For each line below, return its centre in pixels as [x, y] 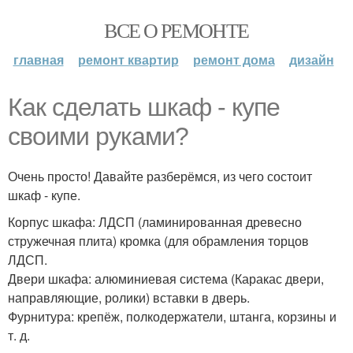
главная [38, 59]
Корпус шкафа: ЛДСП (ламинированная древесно [155, 222]
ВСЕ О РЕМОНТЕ [176, 30]
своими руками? [98, 136]
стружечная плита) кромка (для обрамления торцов [158, 241]
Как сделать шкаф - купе [144, 107]
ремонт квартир [128, 59]
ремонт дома [234, 59]
